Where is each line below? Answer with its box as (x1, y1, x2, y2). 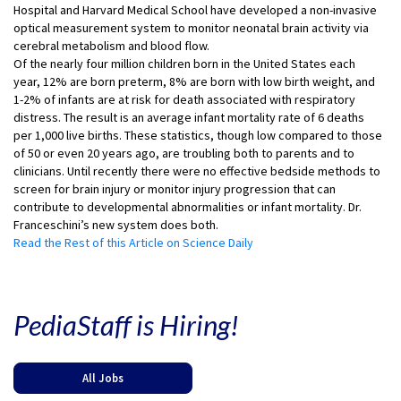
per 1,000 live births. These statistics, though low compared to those (13, 126, 382, 143)
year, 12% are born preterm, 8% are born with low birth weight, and (13, 73, 375, 90)
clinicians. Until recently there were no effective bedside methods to (13, 162, 380, 179)
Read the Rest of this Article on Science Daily (13, 234, 253, 251)
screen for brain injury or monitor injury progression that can (13, 180, 336, 197)
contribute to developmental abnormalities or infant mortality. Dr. (13, 198, 362, 215)
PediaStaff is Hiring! (13, 307, 239, 342)
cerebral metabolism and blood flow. (13, 37, 209, 54)
